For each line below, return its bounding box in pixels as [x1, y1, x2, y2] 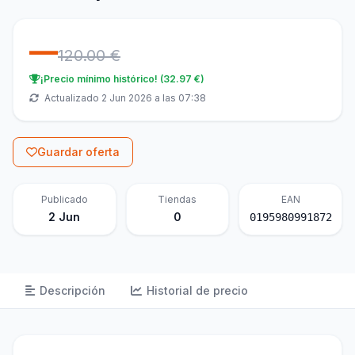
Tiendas [158, 193, 197, 206]
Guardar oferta [37, 145, 120, 159]
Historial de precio [147, 284, 248, 298]
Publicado [40, 193, 88, 206]
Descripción [40, 284, 105, 298]
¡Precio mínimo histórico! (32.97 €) [40, 73, 204, 86]
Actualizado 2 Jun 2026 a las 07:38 [42, 92, 206, 105]
